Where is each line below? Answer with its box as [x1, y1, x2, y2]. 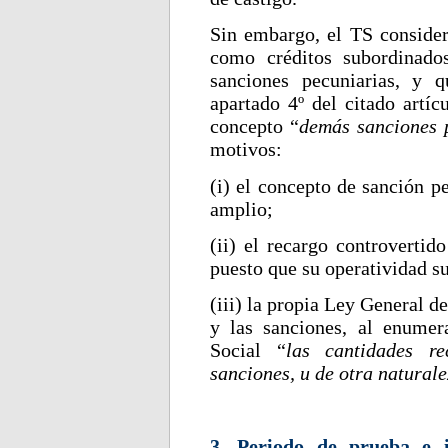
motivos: [210, 138, 282, 161]
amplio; [210, 197, 273, 220]
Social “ [210, 339, 286, 362]
